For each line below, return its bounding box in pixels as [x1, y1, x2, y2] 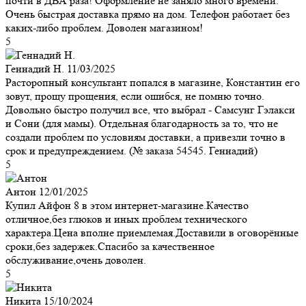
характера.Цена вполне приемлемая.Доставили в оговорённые [5, 225, 298, 239]
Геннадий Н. [5, 61, 64, 75]
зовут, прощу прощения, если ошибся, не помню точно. [5, 89, 264, 102]
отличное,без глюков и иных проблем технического [5, 212, 247, 225]
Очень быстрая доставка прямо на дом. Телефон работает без [5, 7, 290, 20]
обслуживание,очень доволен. [5, 253, 146, 266]
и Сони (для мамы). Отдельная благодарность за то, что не [5, 116, 278, 130]
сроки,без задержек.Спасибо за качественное [5, 239, 214, 253]
